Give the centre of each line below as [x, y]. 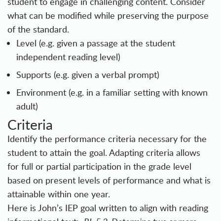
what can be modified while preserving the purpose [108, 16]
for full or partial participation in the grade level [99, 166]
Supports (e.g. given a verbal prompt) [88, 75]
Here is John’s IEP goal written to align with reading [108, 208]
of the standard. [38, 29]
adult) [27, 106]
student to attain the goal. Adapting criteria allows [104, 153]
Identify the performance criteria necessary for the [107, 139]
